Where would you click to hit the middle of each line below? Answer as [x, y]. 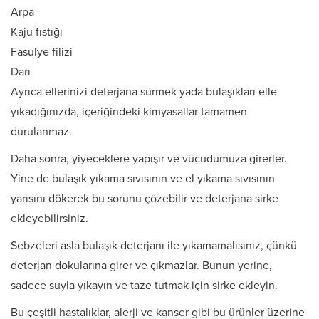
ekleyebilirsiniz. [49, 219]
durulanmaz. [41, 132]
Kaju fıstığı [37, 32]
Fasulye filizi [42, 52]
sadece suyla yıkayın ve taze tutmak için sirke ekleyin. [144, 286]
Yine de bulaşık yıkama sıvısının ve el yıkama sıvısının [143, 179]
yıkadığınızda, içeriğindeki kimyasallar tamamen [129, 112]
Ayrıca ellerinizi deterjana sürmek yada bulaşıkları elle [144, 92]
